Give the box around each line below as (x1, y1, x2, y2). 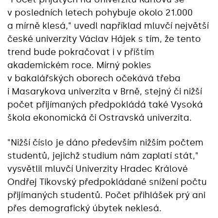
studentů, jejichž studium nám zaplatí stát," (7, 150, 199, 161)
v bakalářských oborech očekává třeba (7, 73, 181, 84)
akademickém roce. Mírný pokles (7, 60, 151, 71)
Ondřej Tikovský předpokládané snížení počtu (7, 177, 207, 187)
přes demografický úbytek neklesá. (7, 203, 162, 214)
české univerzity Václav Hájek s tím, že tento (7, 34, 201, 44)
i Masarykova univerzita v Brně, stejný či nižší (7, 86, 202, 97)
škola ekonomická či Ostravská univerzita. (7, 112, 192, 123)
